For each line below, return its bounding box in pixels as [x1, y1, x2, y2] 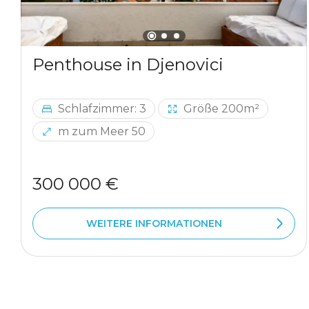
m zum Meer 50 [58, 125, 146, 138]
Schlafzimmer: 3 [58, 102, 146, 115]
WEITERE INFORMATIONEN [86, 217, 222, 230]
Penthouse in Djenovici [32, 54, 223, 75]
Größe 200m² [183, 102, 259, 115]
